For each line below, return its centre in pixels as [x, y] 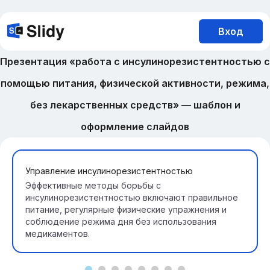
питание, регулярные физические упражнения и [126, 209]
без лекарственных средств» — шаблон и [135, 105]
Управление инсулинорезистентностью [109, 171]
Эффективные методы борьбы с [93, 185]
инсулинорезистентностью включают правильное [132, 197]
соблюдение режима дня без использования [121, 221]
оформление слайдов [135, 127]
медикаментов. [58, 234]
